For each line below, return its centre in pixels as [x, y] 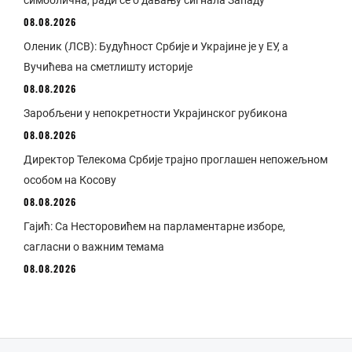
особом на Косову [70, 180]
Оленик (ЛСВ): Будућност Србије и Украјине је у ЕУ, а [156, 47]
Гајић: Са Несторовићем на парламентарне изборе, [154, 227]
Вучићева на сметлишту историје [108, 67]
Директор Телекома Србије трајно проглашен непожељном [176, 160]
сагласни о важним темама [94, 247]
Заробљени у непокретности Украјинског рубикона [156, 114]
